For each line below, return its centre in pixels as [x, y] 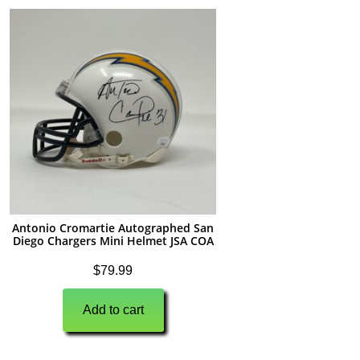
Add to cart [113, 310]
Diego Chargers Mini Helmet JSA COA [113, 241]
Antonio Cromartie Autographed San [113, 228]
